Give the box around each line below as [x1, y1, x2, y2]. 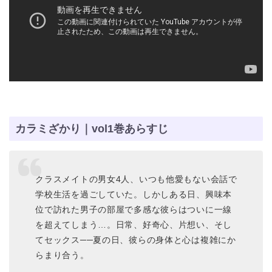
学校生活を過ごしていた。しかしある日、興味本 [35, 189, 233, 199]
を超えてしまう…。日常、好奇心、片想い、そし [35, 220, 233, 229]
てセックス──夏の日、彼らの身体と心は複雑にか [35, 235, 236, 245]
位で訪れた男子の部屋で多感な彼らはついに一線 [35, 205, 233, 214]
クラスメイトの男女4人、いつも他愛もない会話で [35, 174, 237, 184]
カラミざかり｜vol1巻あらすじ [15, 122, 168, 135]
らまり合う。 [35, 250, 89, 260]
